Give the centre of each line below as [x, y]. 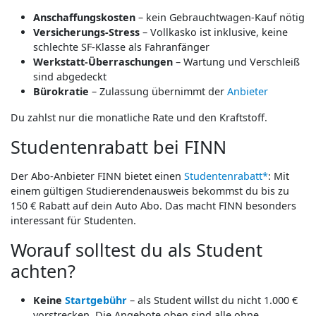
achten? [43, 271]
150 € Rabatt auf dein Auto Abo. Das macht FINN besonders [153, 205]
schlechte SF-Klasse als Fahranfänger [121, 47]
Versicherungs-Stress [86, 32]
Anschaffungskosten [84, 17]
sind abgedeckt [70, 76]
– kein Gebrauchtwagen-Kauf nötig [220, 17]
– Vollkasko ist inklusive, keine [214, 32]
